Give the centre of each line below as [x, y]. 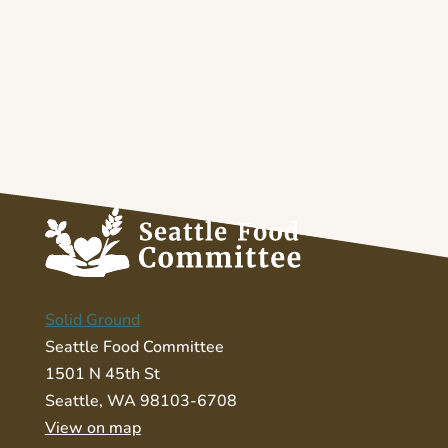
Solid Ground [92, 319]
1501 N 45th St [102, 373]
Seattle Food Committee [134, 346]
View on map [92, 427]
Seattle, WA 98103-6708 [140, 400]
